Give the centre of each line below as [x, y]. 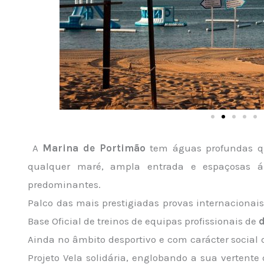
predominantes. [65, 184]
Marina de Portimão [94, 148]
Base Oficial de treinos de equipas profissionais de [143, 221]
